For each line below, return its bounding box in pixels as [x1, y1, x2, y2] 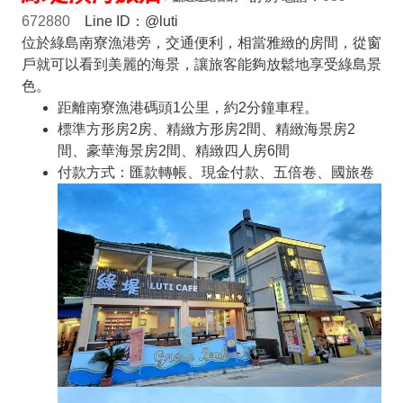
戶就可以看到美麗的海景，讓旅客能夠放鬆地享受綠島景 [21, 56, 381, 72]
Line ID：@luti [69, 13, 178, 29]
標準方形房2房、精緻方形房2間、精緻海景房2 [57, 121, 355, 137]
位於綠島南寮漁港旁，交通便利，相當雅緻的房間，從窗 [21, 34, 381, 50]
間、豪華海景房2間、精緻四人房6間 [57, 142, 290, 158]
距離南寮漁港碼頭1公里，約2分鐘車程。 [57, 99, 318, 115]
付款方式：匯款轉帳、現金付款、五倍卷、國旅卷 [57, 164, 374, 180]
